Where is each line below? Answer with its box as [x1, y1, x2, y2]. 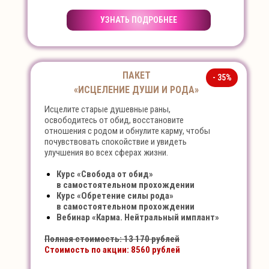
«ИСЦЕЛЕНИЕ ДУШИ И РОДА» [74, 84, 199, 95]
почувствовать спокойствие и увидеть [44, 136, 187, 147]
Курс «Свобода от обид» [56, 169, 153, 180]
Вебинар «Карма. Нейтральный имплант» [56, 212, 219, 223]
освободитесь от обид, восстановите [44, 115, 184, 125]
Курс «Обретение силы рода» [56, 190, 174, 201]
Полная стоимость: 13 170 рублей [44, 234, 180, 244]
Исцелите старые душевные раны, [44, 104, 171, 115]
